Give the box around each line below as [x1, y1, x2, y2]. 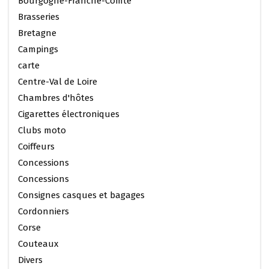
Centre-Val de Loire [18, 76, 97, 87]
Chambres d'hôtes [18, 92, 94, 103]
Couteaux [18, 238, 58, 249]
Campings [18, 43, 58, 55]
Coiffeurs [18, 141, 55, 152]
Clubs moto [18, 124, 66, 136]
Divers [18, 254, 43, 265]
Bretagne [18, 27, 56, 38]
